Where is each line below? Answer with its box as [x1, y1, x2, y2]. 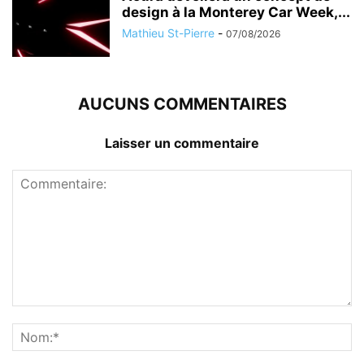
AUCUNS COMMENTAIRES [77, 94, 287, 115]
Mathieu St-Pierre [122, 26, 214, 41]
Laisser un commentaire [105, 135, 259, 152]
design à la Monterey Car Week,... [122, 4, 350, 21]
